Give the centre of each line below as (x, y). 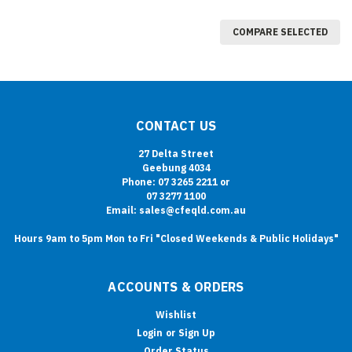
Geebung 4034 (176, 168)
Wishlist (176, 315)
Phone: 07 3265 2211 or (176, 182)
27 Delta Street (176, 154)
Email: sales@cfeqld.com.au (176, 211)
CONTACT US (176, 126)
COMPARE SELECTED (280, 32)
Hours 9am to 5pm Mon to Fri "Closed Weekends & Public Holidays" (176, 239)
